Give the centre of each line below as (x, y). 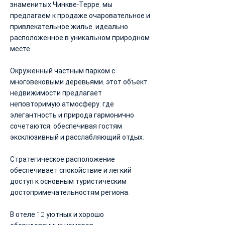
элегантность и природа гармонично (72, 115)
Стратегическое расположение (63, 159)
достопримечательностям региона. (70, 192)
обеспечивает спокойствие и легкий (71, 170)
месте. (21, 49)
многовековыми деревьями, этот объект (79, 82)
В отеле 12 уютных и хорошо (57, 214)
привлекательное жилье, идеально (69, 27)
